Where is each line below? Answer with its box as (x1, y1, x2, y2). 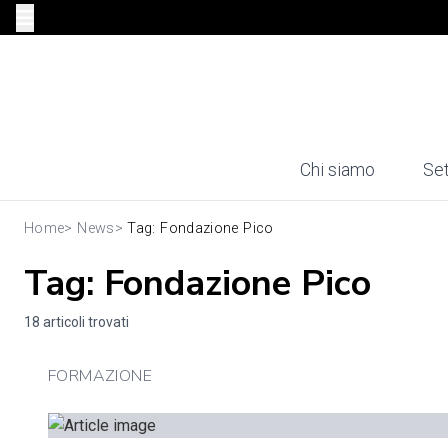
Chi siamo (300, 160, 375, 180)
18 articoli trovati (24, 314, 129, 330)
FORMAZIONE (48, 365, 152, 387)
